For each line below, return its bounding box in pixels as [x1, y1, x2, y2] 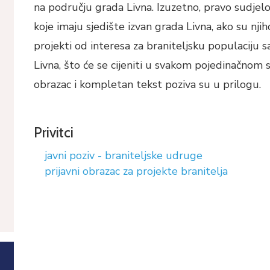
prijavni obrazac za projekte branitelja [44, 164, 228, 178]
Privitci [33, 124, 74, 141]
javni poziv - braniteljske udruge [44, 148, 202, 163]
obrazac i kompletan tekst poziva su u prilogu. [33, 77, 261, 92]
